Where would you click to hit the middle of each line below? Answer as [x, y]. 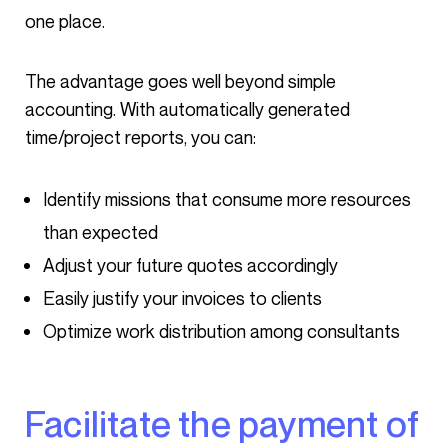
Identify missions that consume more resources [227, 199]
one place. [65, 21]
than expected [100, 232]
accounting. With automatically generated [187, 109]
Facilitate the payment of [35, 423]
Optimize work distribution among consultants [221, 331]
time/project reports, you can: [140, 137]
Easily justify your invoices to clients [182, 298]
